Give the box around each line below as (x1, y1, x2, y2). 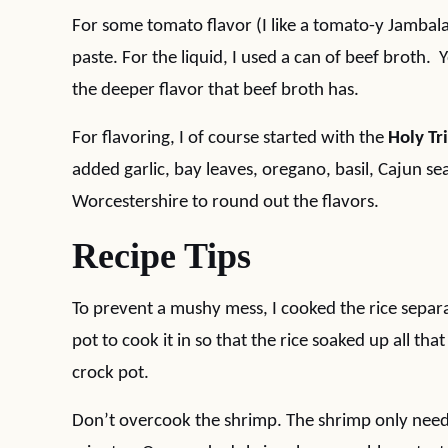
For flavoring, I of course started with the (72, 129, 388, 148)
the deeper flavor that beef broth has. (72, 81, 359, 100)
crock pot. (72, 364, 149, 383)
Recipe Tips (72, 236, 251, 276)
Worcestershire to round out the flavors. (72, 193, 379, 212)
